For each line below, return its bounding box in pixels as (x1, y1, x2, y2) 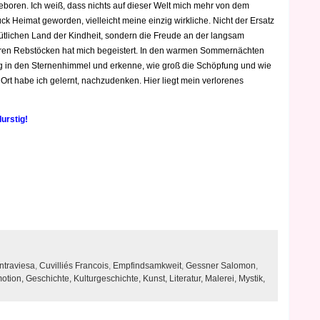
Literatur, (169, 274, 205, 284)
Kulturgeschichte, (74, 274, 143, 284)
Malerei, (205, 274, 239, 284)
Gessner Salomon (186, 261, 256, 271)
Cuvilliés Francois (39, 261, 109, 271)
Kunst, (143, 274, 169, 284)
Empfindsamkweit (113, 261, 181, 271)
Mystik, (239, 274, 265, 284)
